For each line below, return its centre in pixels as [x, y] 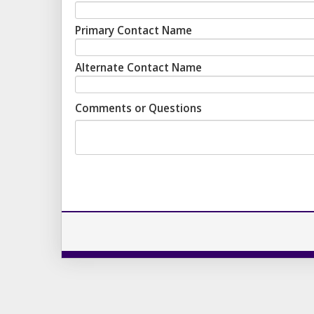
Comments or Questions [138, 108]
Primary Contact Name [134, 30]
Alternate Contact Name [138, 68]
